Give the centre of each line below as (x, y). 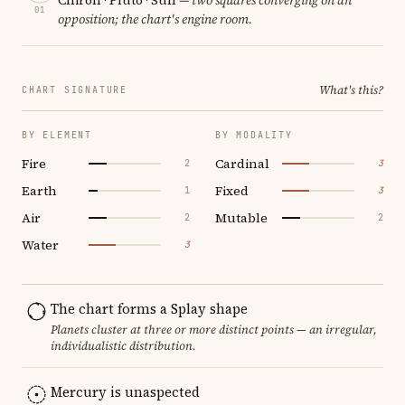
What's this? (351, 89)
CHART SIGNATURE (75, 89)
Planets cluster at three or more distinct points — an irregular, (214, 329)
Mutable (241, 217)
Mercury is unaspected (125, 391)
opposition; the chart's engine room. (155, 19)
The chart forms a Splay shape (149, 308)
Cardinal (242, 163)
